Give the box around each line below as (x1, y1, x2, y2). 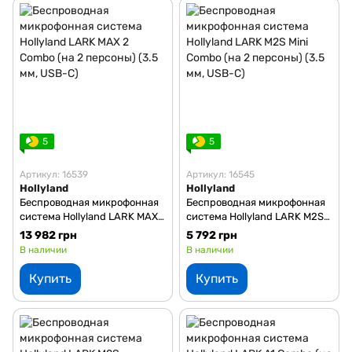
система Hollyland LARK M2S (186, 210, 324, 222)
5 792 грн (186, 228, 237, 242)
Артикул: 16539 (20, 168, 88, 180)
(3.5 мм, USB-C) (186, 238, 261, 251)
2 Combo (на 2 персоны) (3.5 (20, 224, 156, 236)
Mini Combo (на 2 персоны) (186, 224, 315, 236)
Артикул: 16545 (186, 168, 255, 180)
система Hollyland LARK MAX (20, 210, 158, 222)
